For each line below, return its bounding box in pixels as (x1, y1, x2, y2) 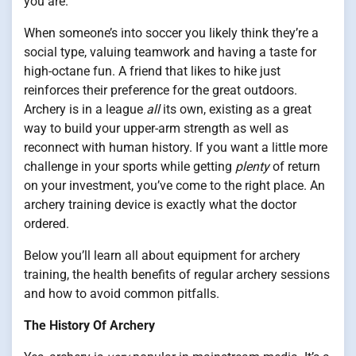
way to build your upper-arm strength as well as (24, 121, 288, 136)
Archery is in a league (24, 102, 146, 117)
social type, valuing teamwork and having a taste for (24, 44, 316, 60)
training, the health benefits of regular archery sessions (24, 267, 330, 282)
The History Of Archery (24, 318, 155, 333)
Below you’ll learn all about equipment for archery (24, 248, 300, 263)
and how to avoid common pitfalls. (24, 286, 219, 301)
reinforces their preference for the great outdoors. (24, 83, 297, 98)
